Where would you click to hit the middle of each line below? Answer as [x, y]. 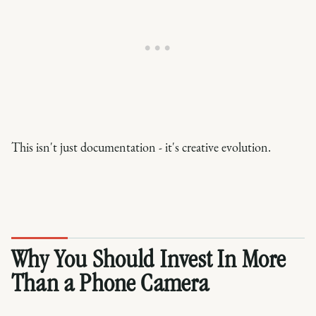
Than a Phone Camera [110, 286]
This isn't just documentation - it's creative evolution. [141, 147]
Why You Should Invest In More [149, 262]
